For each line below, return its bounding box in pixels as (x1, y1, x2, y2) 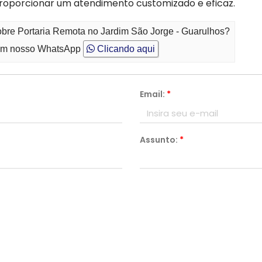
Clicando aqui (95, 44, 156, 54)
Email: (140, 88, 167, 100)
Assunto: (140, 134, 180, 146)
